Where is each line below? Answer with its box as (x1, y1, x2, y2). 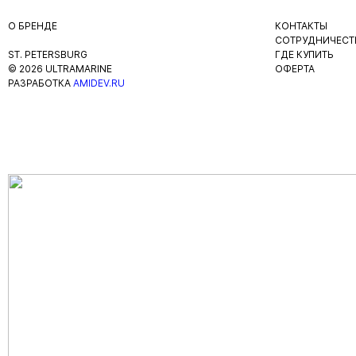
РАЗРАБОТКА (8, 77, 73, 89)
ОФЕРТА (275, 63, 315, 75)
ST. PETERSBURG (8, 48, 87, 60)
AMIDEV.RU (73, 77, 125, 89)
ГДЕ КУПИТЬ (275, 48, 334, 60)
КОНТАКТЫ (275, 20, 327, 32)
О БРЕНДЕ (8, 20, 57, 32)
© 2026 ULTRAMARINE (8, 63, 112, 75)
